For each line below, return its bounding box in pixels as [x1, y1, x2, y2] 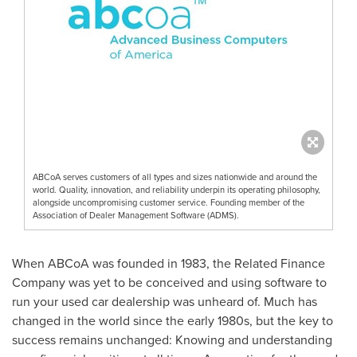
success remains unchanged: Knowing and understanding [12, 330, 332, 349]
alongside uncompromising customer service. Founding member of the [33, 195, 304, 209]
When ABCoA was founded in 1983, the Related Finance [12, 253, 325, 273]
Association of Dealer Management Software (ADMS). [33, 208, 239, 222]
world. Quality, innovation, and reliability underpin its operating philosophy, [33, 182, 320, 196]
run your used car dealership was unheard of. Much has [12, 292, 317, 311]
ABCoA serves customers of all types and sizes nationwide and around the [33, 170, 317, 183]
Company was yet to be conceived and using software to [12, 273, 327, 292]
